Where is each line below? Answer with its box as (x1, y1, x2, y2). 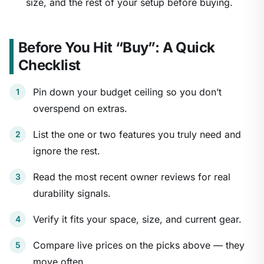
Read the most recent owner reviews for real (33, 171, 230, 183)
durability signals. (33, 187, 111, 200)
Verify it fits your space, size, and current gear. (33, 213, 242, 226)
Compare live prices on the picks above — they (33, 239, 245, 252)
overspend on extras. (33, 103, 127, 115)
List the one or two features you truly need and (33, 128, 241, 141)
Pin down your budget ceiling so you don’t (33, 86, 222, 98)
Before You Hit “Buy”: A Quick (18, 39, 215, 57)
